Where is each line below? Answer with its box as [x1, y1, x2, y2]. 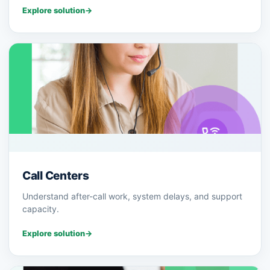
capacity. [22, 204, 59, 215]
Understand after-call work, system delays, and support [22, 191, 242, 202]
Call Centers [22, 169, 89, 183]
